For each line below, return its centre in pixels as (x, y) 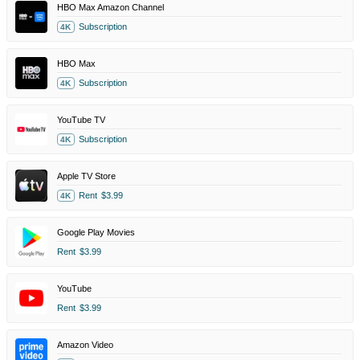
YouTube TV (81, 120)
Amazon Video (85, 345)
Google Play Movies (96, 233)
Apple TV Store (86, 176)
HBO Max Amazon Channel (110, 8)
